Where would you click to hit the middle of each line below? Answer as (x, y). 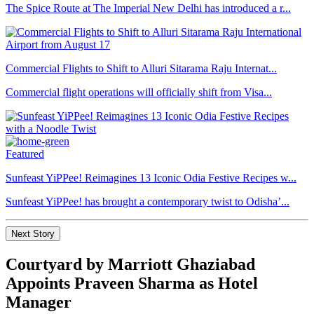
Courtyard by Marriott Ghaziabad (130, 264)
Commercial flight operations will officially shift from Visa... (139, 92)
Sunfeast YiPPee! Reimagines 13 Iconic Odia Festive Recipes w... (151, 177)
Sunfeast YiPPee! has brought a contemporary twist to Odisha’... (148, 201)
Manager (39, 302)
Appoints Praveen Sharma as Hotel (132, 283)
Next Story (33, 233)
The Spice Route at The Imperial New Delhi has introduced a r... (148, 8)
